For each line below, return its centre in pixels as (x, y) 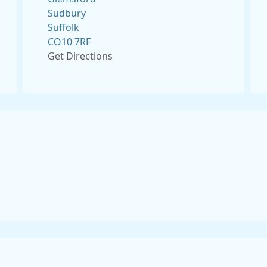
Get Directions (80, 56)
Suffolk (63, 27)
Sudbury (67, 13)
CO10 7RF (69, 42)
